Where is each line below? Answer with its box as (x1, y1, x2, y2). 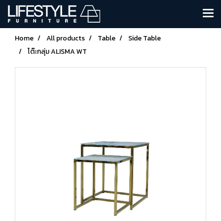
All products (46, 33, 85, 43)
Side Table (128, 33, 161, 43)
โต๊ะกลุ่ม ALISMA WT (28, 46, 87, 57)
